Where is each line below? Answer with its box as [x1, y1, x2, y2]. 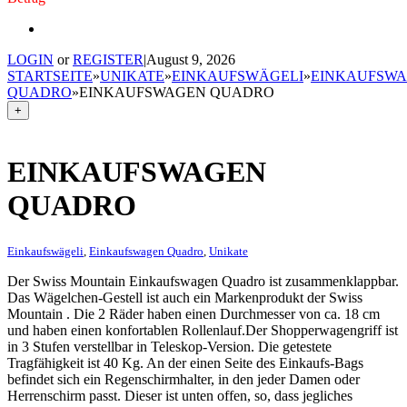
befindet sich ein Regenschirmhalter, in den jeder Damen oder [7, 371, 360, 387]
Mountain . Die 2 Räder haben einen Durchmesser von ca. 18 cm [7, 305, 380, 322]
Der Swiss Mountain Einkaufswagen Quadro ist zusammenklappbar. [7, 273, 399, 289]
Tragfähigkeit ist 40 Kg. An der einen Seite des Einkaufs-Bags [7, 354, 363, 371]
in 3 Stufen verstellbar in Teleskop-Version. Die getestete [7, 338, 332, 354]
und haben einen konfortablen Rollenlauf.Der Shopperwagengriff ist [7, 322, 398, 338]
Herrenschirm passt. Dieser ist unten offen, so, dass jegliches [7, 387, 352, 403]
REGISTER [73, 52, 144, 67]
